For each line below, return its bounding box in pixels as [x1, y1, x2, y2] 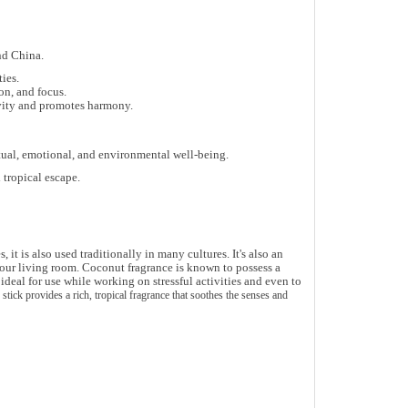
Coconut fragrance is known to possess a [81, 260, 280, 275]
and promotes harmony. [15, 98, 133, 113]
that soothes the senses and [168, 289, 288, 302]
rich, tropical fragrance [72, 289, 169, 302]
